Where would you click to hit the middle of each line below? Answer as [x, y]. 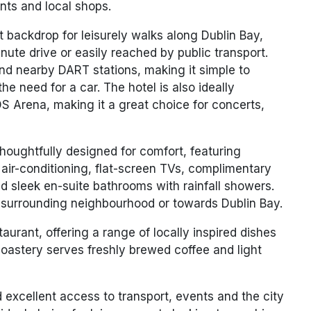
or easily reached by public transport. [162, 53]
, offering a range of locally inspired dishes [157, 233]
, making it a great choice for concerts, [155, 105]
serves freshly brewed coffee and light [152, 250]
